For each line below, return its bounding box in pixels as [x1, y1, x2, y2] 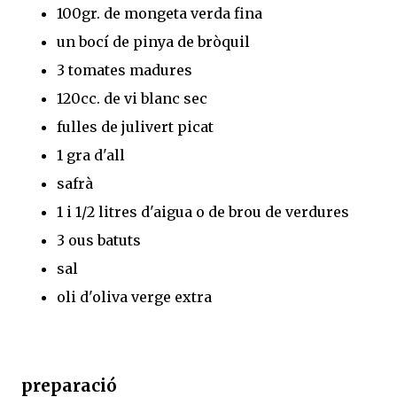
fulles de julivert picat [57, 117, 214, 136]
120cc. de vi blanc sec [57, 89, 207, 107]
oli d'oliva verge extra [57, 287, 212, 306]
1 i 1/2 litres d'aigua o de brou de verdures [57, 202, 353, 221]
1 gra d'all [57, 145, 125, 164]
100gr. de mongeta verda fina [57, 4, 262, 22]
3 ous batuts [57, 230, 141, 249]
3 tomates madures [57, 60, 192, 79]
